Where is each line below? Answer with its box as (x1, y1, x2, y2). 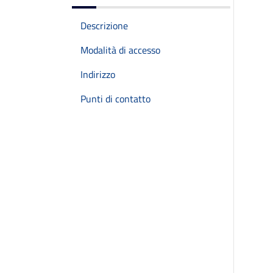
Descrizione (80, 18, 128, 33)
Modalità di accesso (80, 43, 160, 57)
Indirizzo (80, 67, 115, 82)
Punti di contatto (80, 91, 151, 106)
